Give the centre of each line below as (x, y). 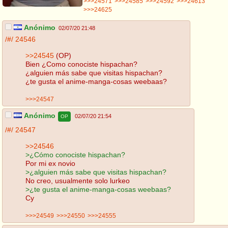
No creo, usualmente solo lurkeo (78, 180)
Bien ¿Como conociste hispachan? (81, 64)
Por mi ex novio (50, 163)
